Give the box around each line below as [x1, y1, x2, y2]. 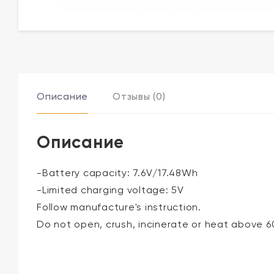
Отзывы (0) [113, 91, 166, 103]
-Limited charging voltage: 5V [37, 184, 184, 196]
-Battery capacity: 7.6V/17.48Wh [37, 167, 198, 179]
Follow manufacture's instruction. [37, 201, 201, 213]
